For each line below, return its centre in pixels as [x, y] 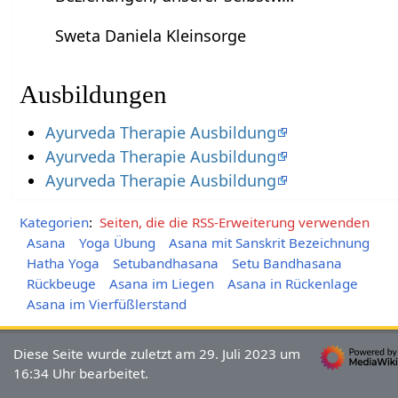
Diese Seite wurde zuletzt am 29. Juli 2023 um [157, 353]
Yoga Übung [117, 243]
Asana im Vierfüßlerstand [106, 303]
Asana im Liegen [161, 283]
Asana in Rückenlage [292, 283]
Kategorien [55, 223]
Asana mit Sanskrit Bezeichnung [269, 243]
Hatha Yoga [63, 263]
